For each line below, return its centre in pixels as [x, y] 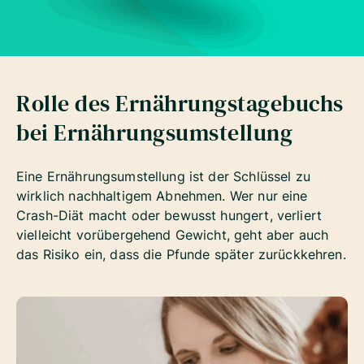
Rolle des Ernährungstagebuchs [180, 103]
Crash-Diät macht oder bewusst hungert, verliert [169, 215]
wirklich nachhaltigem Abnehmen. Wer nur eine [162, 195]
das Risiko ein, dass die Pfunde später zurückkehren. [181, 254]
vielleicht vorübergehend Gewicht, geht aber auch [173, 234]
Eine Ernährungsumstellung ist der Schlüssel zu [163, 176]
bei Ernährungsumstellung [154, 132]
